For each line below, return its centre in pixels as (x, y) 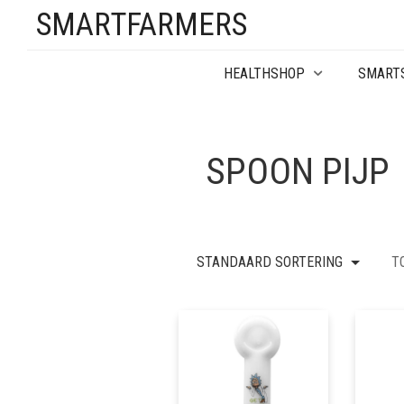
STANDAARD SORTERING (270, 262)
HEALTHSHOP (264, 73)
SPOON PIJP (298, 171)
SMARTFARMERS (142, 25)
